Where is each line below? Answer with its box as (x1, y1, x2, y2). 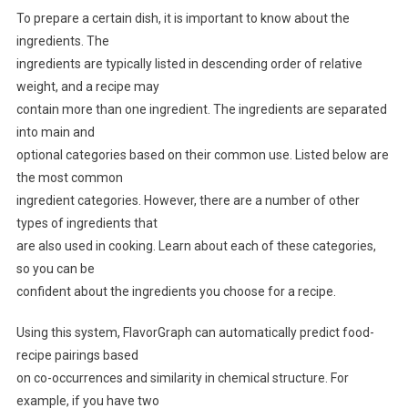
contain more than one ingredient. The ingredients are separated (15, 102, 387, 117)
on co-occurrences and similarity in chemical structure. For (15, 371, 349, 386)
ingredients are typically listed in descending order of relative (15, 56, 362, 72)
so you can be (15, 261, 95, 277)
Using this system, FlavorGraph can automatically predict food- (15, 325, 374, 341)
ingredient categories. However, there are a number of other (15, 193, 360, 209)
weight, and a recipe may (15, 79, 159, 95)
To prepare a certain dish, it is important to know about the (15, 11, 350, 26)
